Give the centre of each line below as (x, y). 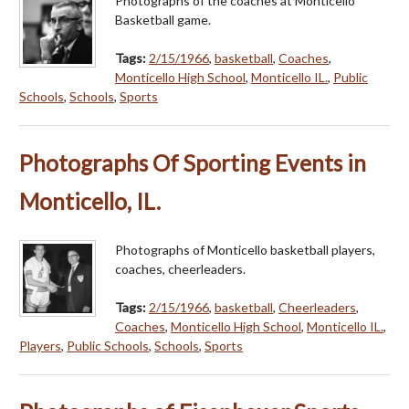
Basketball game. (163, 19)
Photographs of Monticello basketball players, (245, 249)
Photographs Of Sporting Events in (193, 163)
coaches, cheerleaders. (180, 268)
